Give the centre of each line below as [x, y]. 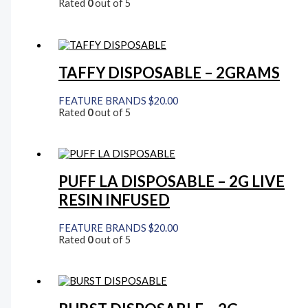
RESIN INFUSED [114, 200]
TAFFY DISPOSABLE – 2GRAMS [169, 73]
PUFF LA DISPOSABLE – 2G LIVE [172, 181]
